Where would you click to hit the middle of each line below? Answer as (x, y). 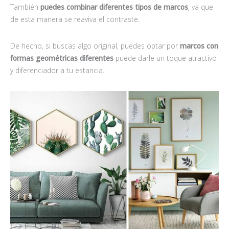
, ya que (201, 7)
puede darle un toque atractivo (166, 58)
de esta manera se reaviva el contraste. (76, 19)
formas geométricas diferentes (63, 58)
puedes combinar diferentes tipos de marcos (114, 7)
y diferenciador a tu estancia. (57, 71)
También (25, 7)
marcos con (199, 46)
